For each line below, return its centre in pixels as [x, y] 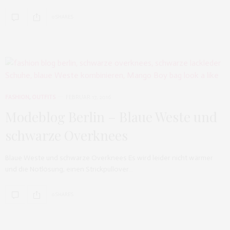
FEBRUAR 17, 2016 [88, 97]
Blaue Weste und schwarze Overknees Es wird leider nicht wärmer [109, 158]
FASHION [17, 97]
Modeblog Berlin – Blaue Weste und [111, 117]
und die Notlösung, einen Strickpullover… [69, 169]
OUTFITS [44, 97]
